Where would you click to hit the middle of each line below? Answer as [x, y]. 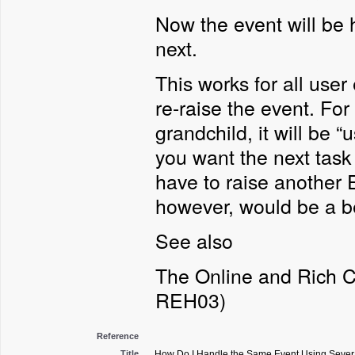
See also [194, 240]
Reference [118, 336]
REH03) [191, 300]
